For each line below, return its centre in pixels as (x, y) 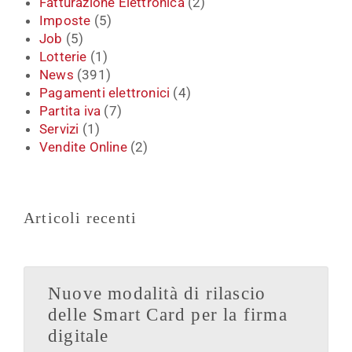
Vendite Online (83, 147)
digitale (79, 335)
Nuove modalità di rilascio (157, 293)
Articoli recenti (81, 217)
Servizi (59, 129)
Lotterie (63, 57)
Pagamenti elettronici (105, 93)
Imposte (65, 20)
